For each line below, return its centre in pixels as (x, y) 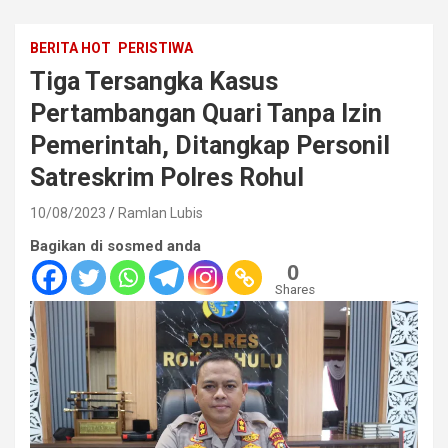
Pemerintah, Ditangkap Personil (210, 145)
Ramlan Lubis (160, 212)
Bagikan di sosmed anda (115, 245)
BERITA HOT (70, 47)
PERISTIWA (155, 47)
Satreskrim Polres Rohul (167, 177)
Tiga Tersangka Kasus (154, 81)
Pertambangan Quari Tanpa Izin (206, 113)
